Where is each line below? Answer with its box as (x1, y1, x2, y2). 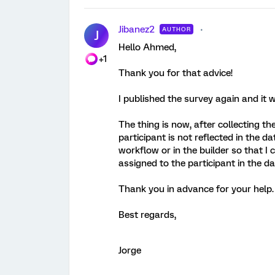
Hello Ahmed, (118, 42, 179, 53)
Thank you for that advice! (118, 68, 235, 79)
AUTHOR (162, 26, 191, 33)
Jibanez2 (118, 24, 155, 36)
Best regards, (118, 209, 179, 221)
